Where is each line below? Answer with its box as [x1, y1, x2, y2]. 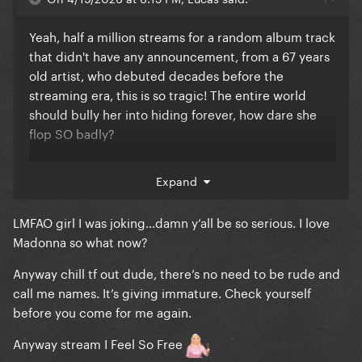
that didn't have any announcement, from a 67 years [29, 45, 330, 65]
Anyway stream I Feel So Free [13, 333, 186, 353]
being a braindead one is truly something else [29, 174, 298, 194]
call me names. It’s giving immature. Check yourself [13, 282, 311, 302]
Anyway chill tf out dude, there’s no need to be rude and [13, 263, 340, 283]
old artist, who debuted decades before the [29, 65, 284, 85]
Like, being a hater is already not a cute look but [29, 154, 308, 175]
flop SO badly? [29, 123, 115, 143]
